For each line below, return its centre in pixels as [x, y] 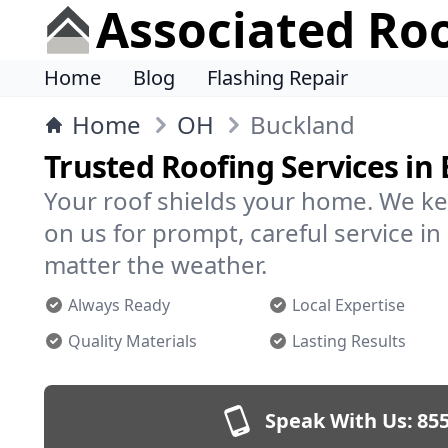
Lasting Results [349, 341]
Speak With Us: [339, 420]
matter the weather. [155, 264]
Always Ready [119, 305]
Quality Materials [132, 341]
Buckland [302, 124]
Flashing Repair [277, 77]
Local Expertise [348, 305]
